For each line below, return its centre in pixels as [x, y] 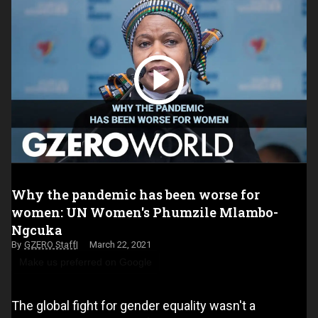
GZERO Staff [50, 245]
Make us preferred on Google [86, 262]
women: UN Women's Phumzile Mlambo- [145, 213]
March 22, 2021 [120, 245]
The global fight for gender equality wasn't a [133, 306]
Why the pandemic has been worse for [136, 195]
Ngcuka [37, 230]
